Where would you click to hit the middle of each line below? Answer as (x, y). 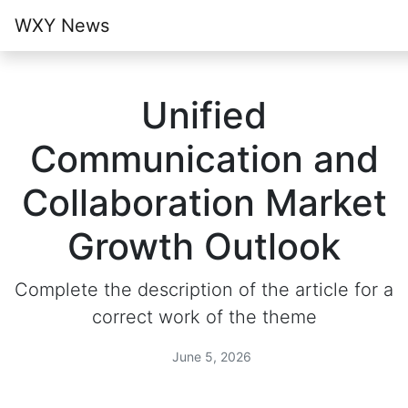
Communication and (204, 159)
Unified (204, 115)
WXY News (62, 25)
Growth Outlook (204, 246)
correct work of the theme (204, 317)
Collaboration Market (204, 203)
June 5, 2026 (209, 357)
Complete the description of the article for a (204, 290)
